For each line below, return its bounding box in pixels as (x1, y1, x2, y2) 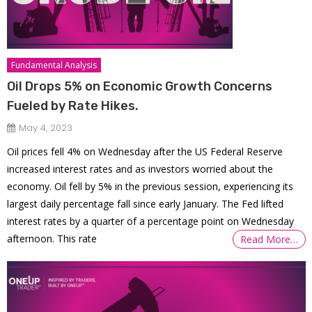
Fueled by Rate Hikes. (7, 97, 139, 114)
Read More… (240, 232, 299, 246)
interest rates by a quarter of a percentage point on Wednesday (7, 214, 295, 228)
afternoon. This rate (7, 231, 97, 245)
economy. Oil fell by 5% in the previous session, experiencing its (7, 179, 294, 193)
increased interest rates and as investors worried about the (7, 162, 274, 175)
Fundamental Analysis (11, 58, 97, 71)
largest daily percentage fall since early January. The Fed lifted (7, 196, 284, 210)
